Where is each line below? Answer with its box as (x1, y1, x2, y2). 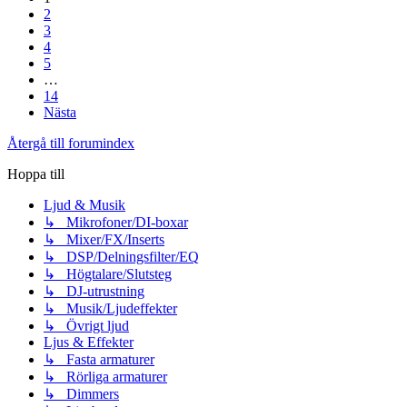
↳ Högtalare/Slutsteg (44, 265, 172, 282)
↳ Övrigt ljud (44, 317, 129, 333)
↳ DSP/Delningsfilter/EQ (44, 248, 199, 264)
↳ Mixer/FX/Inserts (44, 231, 164, 247)
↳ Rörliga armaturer (44, 368, 167, 384)
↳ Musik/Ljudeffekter (44, 300, 177, 316)
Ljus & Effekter (44, 333, 134, 350)
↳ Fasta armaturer (44, 351, 154, 367)
